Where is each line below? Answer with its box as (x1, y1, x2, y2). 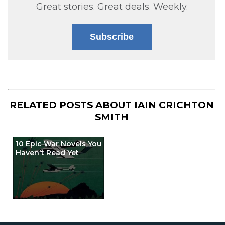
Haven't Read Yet (15, 148, 79, 158)
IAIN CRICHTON (134, 99, 214, 111)
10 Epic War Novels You (15, 139, 101, 149)
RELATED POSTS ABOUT (10, 99, 134, 111)
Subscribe (90, 32, 134, 42)
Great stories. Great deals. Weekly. (36, 1, 188, 13)
